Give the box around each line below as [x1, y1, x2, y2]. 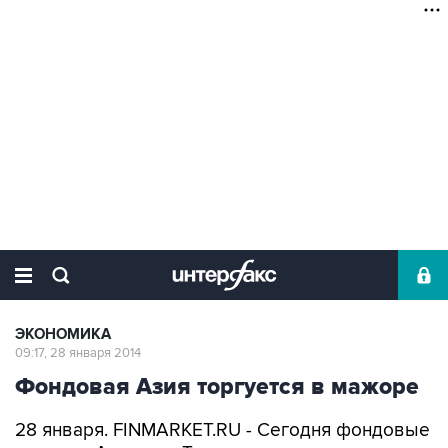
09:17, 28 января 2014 [15, 345, 141, 361]
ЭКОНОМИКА [15, 325, 111, 344]
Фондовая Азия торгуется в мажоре [15, 373, 419, 401]
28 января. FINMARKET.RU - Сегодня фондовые [15, 419, 430, 442]
